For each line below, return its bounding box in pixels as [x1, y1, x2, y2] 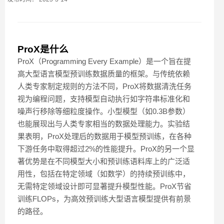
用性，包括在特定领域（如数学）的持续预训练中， [17, 169, 190, 178]
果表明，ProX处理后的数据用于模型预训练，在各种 [17, 132, 191, 141]
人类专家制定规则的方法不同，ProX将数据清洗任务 [17, 82, 191, 91]
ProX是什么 [17, 44, 68, 55]
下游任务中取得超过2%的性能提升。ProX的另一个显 [17, 144, 194, 153]
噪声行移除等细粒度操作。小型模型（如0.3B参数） [17, 107, 190, 116]
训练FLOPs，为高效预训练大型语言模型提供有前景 [17, 194, 191, 203]
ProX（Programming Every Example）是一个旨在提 [17, 57, 191, 66]
